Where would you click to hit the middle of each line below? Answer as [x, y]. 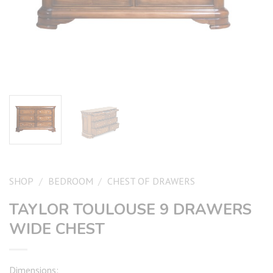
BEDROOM [70, 181]
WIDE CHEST [57, 229]
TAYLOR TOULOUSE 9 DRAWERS [130, 209]
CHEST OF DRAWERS [151, 181]
